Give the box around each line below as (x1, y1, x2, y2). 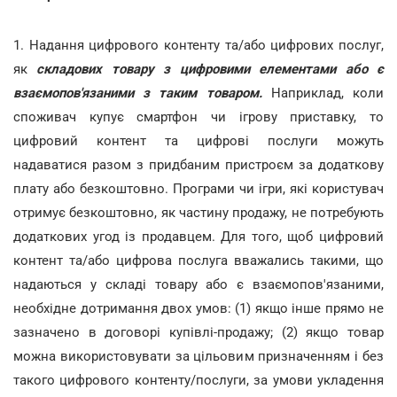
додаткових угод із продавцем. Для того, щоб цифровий (13, 229, 384, 245)
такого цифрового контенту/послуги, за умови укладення (13, 372, 384, 388)
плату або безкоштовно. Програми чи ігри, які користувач (13, 181, 384, 197)
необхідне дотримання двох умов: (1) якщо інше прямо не (13, 300, 384, 316)
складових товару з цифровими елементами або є (36, 61, 385, 77)
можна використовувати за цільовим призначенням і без (13, 348, 384, 364)
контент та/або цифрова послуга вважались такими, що (13, 253, 384, 269)
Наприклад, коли (261, 85, 385, 101)
